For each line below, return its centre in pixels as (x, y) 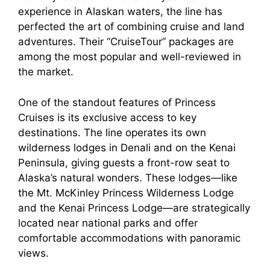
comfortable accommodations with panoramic (129, 238)
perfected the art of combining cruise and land (131, 27)
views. (33, 253)
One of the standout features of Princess (117, 102)
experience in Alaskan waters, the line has (120, 12)
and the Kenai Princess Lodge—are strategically (134, 208)
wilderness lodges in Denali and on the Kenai (127, 147)
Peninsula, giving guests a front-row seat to (124, 162)
